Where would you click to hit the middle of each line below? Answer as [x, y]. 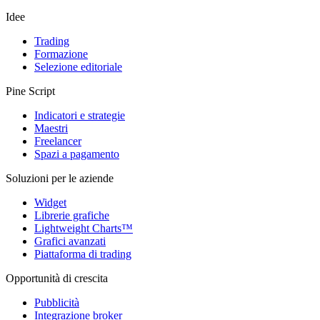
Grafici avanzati [70, 241]
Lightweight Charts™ [84, 228]
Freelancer [58, 141]
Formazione [61, 54]
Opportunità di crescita [57, 278]
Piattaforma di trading [83, 254]
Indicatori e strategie [80, 115]
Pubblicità [57, 302]
